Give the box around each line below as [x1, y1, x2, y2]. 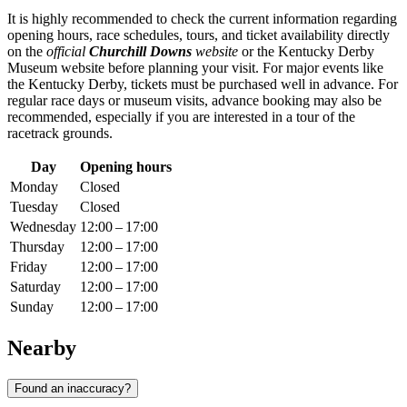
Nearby [7, 335, 76, 360]
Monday [10, 179, 58, 195]
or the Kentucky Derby [238, 44, 374, 60]
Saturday [10, 279, 61, 295]
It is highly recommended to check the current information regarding [7, 11, 397, 27]
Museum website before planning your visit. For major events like [7, 60, 383, 76]
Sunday [10, 299, 54, 315]
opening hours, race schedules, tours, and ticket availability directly [7, 27, 390, 44]
